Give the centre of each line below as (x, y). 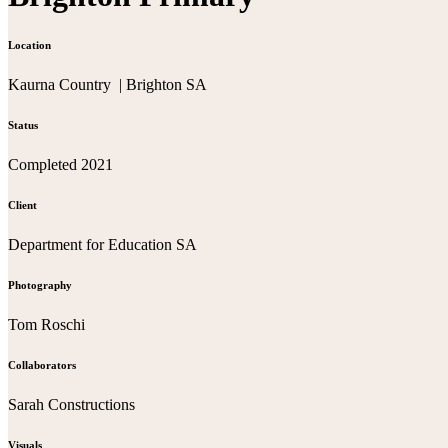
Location (29, 45)
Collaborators (42, 365)
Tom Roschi (46, 325)
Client (22, 205)
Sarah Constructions (71, 405)
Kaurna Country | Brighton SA (107, 85)
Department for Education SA (102, 245)
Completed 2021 (60, 165)
